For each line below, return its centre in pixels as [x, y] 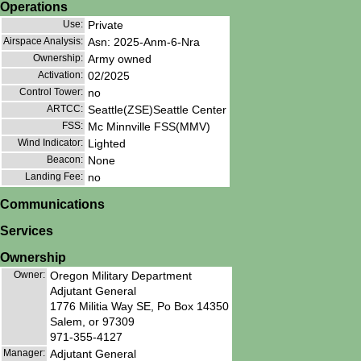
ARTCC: [65, 109]
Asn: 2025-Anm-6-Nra [144, 42]
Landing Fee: [54, 177]
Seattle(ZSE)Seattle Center [157, 110]
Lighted [107, 144]
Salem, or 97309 [92, 321]
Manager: [24, 353]
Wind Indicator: [50, 143]
